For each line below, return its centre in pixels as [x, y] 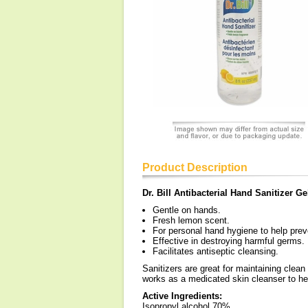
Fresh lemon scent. [191, 220]
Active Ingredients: [182, 296]
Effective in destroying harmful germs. [229, 241]
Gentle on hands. [187, 210]
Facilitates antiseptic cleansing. [216, 251]
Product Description [195, 167]
